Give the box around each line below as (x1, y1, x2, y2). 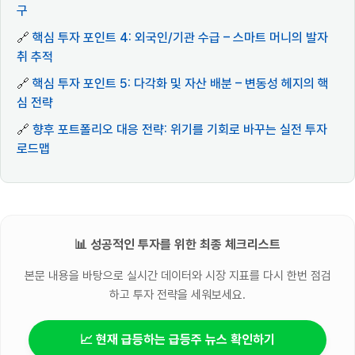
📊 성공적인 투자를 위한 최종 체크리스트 (74, 237, 281, 253)
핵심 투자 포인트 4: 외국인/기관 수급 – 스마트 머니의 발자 (32, 30, 328, 46)
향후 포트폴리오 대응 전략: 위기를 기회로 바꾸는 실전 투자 (32, 122, 327, 138)
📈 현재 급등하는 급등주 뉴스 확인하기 (80, 331, 275, 347)
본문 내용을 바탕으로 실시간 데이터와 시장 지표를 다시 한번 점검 (24, 268, 331, 283)
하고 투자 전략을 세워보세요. (109, 287, 246, 302)
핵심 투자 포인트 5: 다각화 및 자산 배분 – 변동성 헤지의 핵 (32, 76, 329, 92)
